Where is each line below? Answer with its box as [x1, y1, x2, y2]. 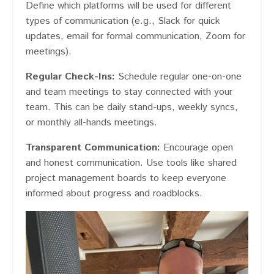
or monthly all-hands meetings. [26, 116, 157, 130]
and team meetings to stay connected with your [26, 85, 232, 100]
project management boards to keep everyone [26, 171, 226, 186]
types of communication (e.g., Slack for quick [26, 14, 220, 29]
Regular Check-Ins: [26, 70, 115, 84]
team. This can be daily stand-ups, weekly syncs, [26, 100, 238, 115]
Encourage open [160, 141, 233, 155]
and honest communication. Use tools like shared [26, 156, 237, 171]
